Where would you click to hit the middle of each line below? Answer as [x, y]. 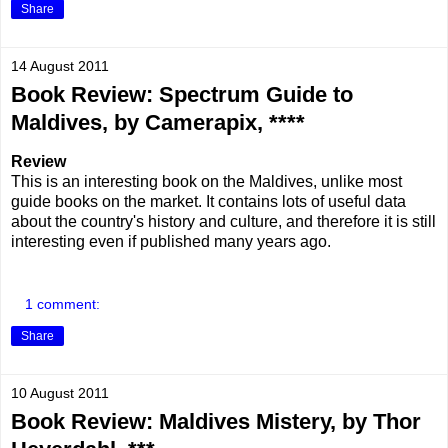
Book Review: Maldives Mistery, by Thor [216, 422]
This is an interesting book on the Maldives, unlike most [206, 181]
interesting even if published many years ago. [171, 241]
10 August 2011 [60, 393]
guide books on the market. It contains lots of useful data [208, 201]
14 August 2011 [60, 65]
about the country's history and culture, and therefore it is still [223, 221]
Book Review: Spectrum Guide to [182, 94]
